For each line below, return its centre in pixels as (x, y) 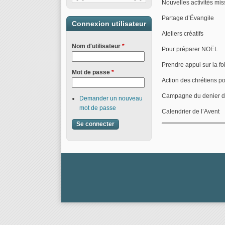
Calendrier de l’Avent (191, 111)
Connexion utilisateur (109, 24)
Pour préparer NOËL (190, 49)
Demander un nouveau (111, 98)
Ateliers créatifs (183, 34)
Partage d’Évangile (188, 18)
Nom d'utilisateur (97, 46)
